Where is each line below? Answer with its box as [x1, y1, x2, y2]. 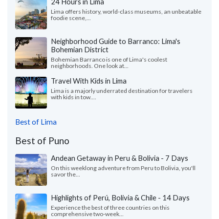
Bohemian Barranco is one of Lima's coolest [51, 55, 167, 63]
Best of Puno [15, 134, 69, 146]
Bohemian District [51, 44, 109, 54]
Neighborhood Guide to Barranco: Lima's [51, 36, 180, 45]
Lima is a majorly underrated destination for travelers [51, 87, 193, 94]
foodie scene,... [51, 14, 91, 22]
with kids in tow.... [51, 93, 96, 101]
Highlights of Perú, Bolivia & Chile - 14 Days [51, 193, 190, 202]
